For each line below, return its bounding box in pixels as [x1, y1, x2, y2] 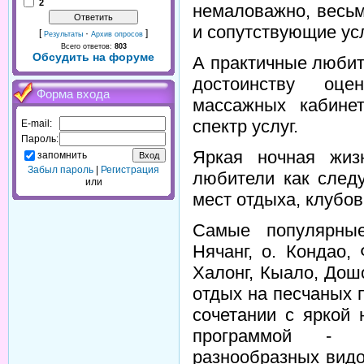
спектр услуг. [193, 115, 298, 136]
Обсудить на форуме [32, 50, 154, 63]
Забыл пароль [28, 164, 93, 175]
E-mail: [21, 118, 52, 129]
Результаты [44, 30, 83, 38]
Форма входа [37, 88, 110, 101]
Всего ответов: [60, 42, 115, 50]
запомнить [37, 149, 87, 161]
